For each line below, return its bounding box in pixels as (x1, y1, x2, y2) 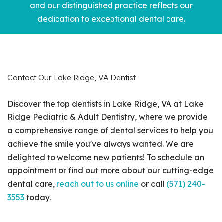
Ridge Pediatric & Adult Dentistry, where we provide (7, 111, 208, 122)
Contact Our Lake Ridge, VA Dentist (7, 72, 136, 82)
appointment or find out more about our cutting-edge (7, 165, 214, 175)
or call (139, 178, 166, 189)
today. (24, 192, 51, 202)
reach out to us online (56, 178, 139, 189)
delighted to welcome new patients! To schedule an (7, 152, 204, 162)
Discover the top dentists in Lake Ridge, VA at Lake (7, 98, 204, 109)
